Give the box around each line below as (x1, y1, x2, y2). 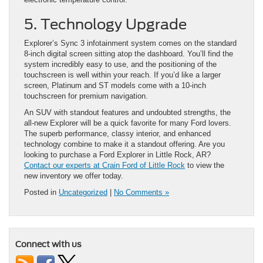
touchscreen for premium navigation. (24, 92, 148, 101)
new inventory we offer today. (24, 171, 123, 181)
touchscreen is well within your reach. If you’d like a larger (24, 70, 221, 80)
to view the (185, 161, 224, 170)
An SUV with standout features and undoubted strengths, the (24, 108, 231, 117)
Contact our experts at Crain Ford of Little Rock (24, 161, 185, 170)
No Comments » (114, 188, 169, 197)
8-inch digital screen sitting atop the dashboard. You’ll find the (24, 49, 233, 59)
